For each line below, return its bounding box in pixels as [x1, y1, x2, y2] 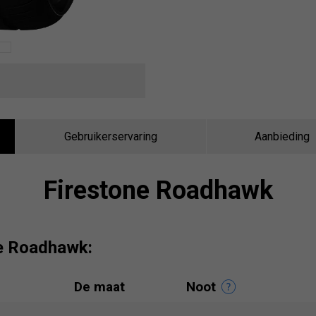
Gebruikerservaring [63, 130, 157, 143]
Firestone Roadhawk [43, 176, 273, 205]
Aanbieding [255, 130, 310, 143]
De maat [74, 279, 125, 295]
